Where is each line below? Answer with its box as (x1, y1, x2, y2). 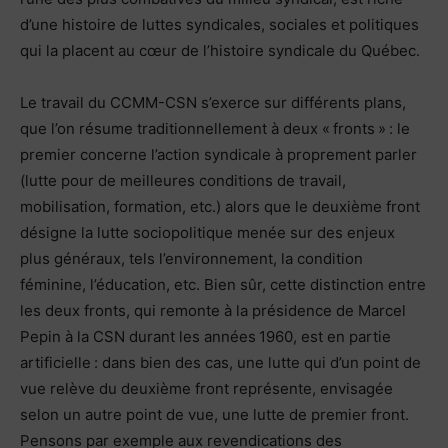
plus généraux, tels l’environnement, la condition (20, 248, 363, 268)
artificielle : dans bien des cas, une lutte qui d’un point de (20, 352, 421, 372)
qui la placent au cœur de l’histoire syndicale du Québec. (20, 40, 420, 60)
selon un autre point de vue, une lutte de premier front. (20, 404, 409, 424)
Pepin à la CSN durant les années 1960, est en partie (20, 326, 391, 346)
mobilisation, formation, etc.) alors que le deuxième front (20, 196, 420, 216)
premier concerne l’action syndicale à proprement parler (20, 144, 417, 164)
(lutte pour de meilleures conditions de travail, (20, 170, 346, 190)
